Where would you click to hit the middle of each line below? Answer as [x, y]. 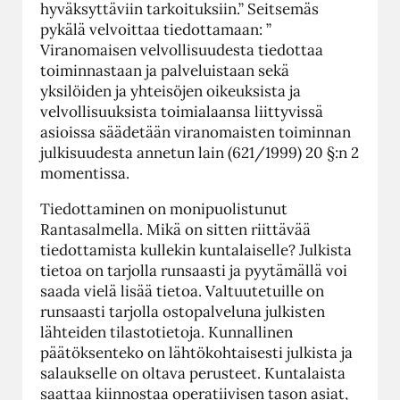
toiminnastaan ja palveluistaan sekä [165, 70]
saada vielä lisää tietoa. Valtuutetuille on [182, 291]
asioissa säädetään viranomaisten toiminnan [196, 132]
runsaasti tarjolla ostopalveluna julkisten [183, 311]
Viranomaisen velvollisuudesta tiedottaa [182, 50]
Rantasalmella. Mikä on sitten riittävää [175, 229]
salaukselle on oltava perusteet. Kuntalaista [193, 373]
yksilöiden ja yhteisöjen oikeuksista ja [171, 91]
